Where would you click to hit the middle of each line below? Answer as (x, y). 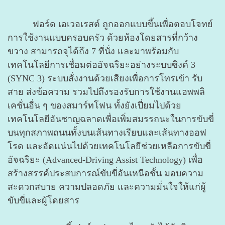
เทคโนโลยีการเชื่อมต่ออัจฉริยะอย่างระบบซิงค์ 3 (101, 65)
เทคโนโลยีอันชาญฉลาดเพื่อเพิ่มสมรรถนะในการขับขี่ (111, 119)
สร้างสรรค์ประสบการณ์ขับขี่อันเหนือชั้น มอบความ (105, 173)
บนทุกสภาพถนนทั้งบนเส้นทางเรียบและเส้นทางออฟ (107, 132)
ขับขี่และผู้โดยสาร (43, 200)
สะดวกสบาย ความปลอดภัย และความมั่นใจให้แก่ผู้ (107, 187)
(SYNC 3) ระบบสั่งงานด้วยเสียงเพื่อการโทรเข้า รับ (105, 78)
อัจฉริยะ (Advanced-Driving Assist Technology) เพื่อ (105, 159)
